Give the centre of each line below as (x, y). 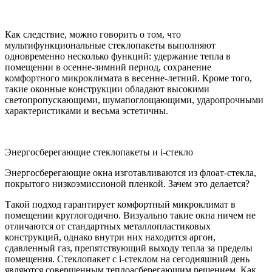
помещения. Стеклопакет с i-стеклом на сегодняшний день (127, 259)
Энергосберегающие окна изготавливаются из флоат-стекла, (131, 172)
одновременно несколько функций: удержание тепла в (118, 56)
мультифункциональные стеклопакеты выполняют (110, 45)
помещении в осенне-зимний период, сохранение (108, 67)
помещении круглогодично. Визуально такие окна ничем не (130, 215)
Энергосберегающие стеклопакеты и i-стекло (99, 152)
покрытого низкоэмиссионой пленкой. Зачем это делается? (127, 183)
